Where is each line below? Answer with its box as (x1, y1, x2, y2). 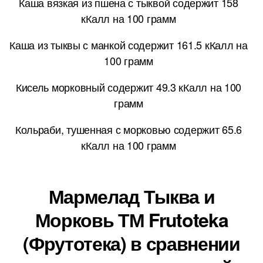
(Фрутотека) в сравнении (23, 229, 240, 257)
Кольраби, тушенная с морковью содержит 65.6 (15, 121, 242, 137)
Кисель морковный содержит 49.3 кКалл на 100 (15, 79, 242, 95)
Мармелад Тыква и (48, 182, 215, 210)
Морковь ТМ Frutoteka (35, 205, 228, 233)
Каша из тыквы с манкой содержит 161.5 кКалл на (9, 36, 248, 52)
